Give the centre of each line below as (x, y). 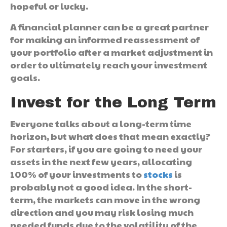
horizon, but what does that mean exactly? (110, 136)
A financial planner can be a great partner (109, 26)
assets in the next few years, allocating (101, 161)
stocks (158, 174)
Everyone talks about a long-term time (101, 123)
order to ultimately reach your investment (109, 64)
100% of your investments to (77, 174)
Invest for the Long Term (113, 102)
